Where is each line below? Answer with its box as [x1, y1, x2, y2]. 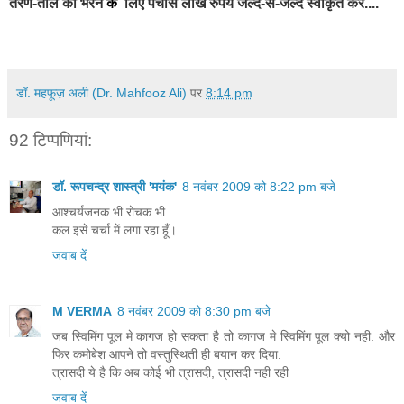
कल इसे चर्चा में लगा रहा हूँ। [52, 223, 177, 238]
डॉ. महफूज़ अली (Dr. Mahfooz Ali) [16, 85, 187, 100]
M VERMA [52, 304, 112, 319]
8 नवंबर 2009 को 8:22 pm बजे [182, 179, 335, 195]
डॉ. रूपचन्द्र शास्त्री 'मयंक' [52, 179, 177, 195]
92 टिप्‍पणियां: [9, 130, 92, 150]
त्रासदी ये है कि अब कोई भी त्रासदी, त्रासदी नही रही [52, 365, 289, 381]
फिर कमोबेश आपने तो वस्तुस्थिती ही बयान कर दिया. [52, 347, 281, 363]
